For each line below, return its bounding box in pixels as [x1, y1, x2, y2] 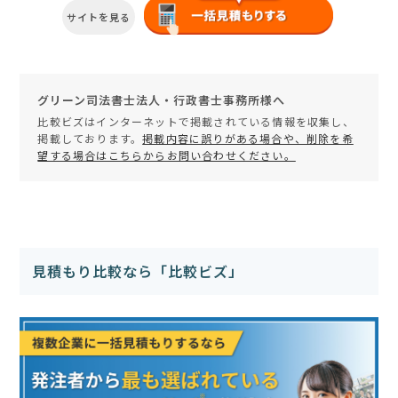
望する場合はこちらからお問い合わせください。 [37, 147, 296, 163]
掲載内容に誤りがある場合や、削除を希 [142, 131, 354, 147]
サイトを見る [67, 10, 131, 25]
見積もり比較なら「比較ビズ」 [32, 260, 244, 283]
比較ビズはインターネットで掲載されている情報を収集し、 [37, 114, 354, 130]
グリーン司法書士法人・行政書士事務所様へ [37, 92, 286, 109]
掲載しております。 [37, 131, 143, 147]
